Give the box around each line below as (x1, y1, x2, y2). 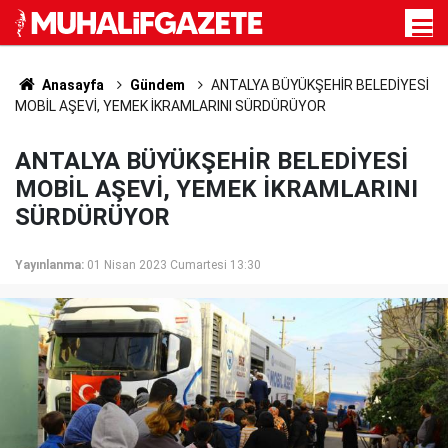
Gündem (129, 77, 185, 93)
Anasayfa (38, 77, 104, 93)
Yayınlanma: (15, 258, 84, 272)
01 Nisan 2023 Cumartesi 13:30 (87, 258, 261, 272)
